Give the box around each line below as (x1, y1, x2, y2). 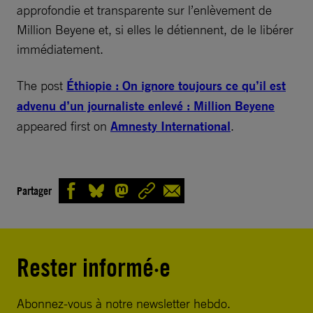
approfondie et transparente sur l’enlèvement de (17, 2, 272, 17)
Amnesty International (110, 118, 231, 134)
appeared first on (17, 118, 110, 133)
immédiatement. (17, 41, 103, 57)
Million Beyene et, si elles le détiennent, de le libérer (17, 22, 293, 37)
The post (17, 78, 66, 93)
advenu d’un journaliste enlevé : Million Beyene (17, 98, 275, 114)
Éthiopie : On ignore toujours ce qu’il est (66, 78, 286, 94)
